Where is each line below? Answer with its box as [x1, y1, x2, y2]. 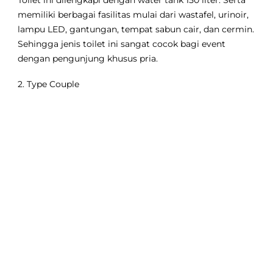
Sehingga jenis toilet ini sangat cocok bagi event [18, 39, 226, 49]
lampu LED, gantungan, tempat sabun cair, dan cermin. [18, 24, 255, 35]
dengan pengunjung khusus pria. [18, 54, 158, 64]
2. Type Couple [18, 79, 80, 90]
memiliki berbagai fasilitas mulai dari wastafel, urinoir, [18, 10, 249, 20]
